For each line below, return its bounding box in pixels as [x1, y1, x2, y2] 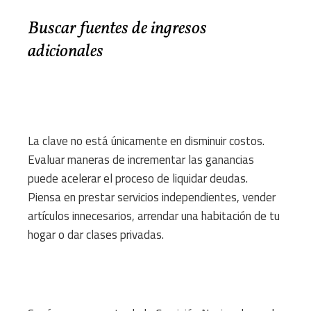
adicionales [28, 39, 103, 65]
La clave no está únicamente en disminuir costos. [28, 132, 264, 151]
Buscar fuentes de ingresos [28, 16, 207, 42]
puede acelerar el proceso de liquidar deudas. [28, 169, 248, 188]
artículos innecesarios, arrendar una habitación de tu [28, 207, 280, 226]
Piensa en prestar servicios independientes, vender [28, 188, 276, 207]
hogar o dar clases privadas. [28, 226, 164, 244]
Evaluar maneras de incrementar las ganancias [28, 151, 254, 169]
